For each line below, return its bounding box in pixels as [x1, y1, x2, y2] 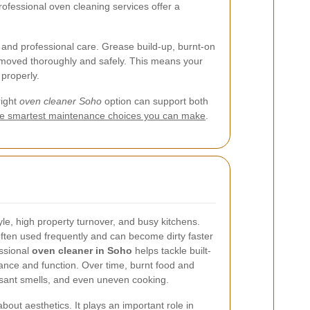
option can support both [102, 95, 208, 107]
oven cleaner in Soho [32, 245, 132, 256]
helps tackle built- [132, 245, 211, 256]
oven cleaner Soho [19, 95, 102, 107]
